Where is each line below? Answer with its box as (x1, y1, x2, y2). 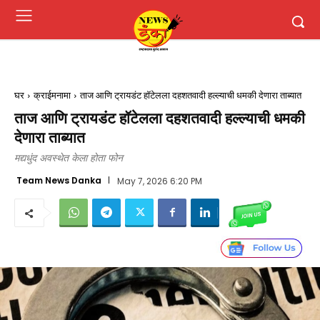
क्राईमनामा (34, 90, 71, 101)
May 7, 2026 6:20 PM (116, 174, 202, 187)
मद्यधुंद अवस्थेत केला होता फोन (14, 153, 123, 164)
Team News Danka (16, 174, 101, 186)
